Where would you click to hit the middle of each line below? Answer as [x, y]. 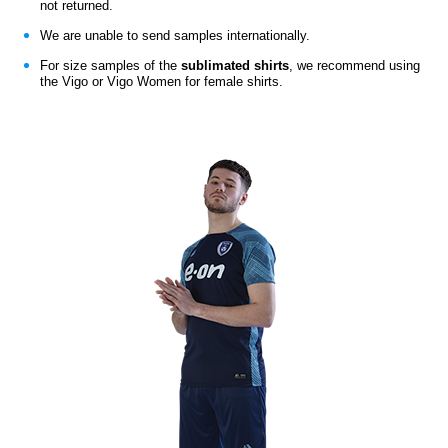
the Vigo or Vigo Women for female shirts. [161, 81]
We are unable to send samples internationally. [175, 35]
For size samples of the [108, 65]
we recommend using [358, 65]
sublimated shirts [233, 65]
